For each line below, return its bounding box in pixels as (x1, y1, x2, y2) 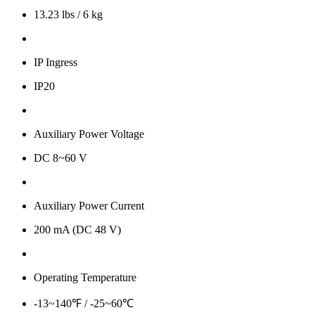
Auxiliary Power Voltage (34, 128, 144, 141)
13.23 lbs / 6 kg (34, 8, 103, 21)
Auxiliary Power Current (34, 200, 144, 212)
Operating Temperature (34, 271, 136, 284)
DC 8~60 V (34, 152, 87, 165)
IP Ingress (34, 56, 77, 69)
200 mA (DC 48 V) (34, 224, 121, 236)
